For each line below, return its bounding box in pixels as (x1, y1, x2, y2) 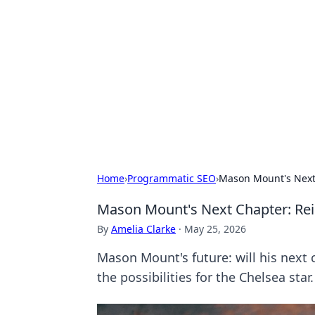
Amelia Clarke (111, 222, 176, 236)
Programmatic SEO (127, 172, 216, 185)
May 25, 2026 (184, 222, 246, 236)
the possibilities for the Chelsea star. (97, 269, 314, 285)
